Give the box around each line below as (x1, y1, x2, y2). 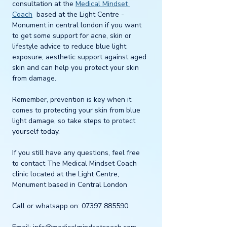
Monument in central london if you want (12, 20, 143, 30)
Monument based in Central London (12, 179, 127, 190)
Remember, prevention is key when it (12, 94, 133, 104)
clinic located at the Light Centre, (12, 169, 121, 179)
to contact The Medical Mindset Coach (12, 158, 139, 168)
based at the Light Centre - (32, 9, 126, 19)
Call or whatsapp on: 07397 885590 (12, 201, 128, 211)
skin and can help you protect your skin (12, 62, 141, 72)
